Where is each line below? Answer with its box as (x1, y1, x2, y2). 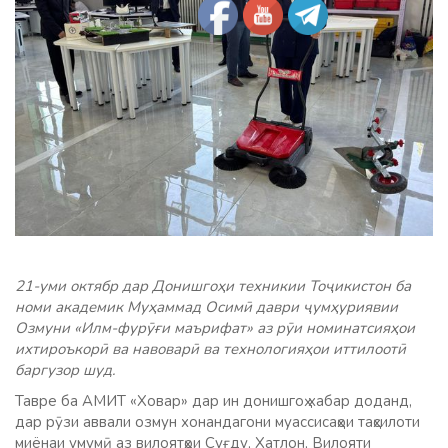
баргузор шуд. (15, 359, 115, 380)
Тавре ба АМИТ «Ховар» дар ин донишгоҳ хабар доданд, (15, 390, 412, 411)
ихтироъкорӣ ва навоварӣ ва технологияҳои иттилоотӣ (15, 338, 406, 359)
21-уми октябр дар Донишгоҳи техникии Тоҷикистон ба (15, 275, 411, 296)
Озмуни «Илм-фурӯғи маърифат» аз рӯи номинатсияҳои (15, 317, 415, 338)
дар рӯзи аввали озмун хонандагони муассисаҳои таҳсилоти (15, 411, 420, 432)
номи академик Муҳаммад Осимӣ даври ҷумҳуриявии (15, 296, 398, 317)
